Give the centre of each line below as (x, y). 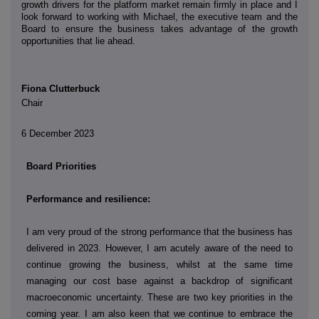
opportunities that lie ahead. (78, 41)
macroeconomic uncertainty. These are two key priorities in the (159, 297)
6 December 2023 (58, 133)
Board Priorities (62, 166)
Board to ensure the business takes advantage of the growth (159, 29)
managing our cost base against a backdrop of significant (159, 281)
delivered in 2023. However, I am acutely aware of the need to (159, 248)
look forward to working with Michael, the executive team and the (159, 17)
